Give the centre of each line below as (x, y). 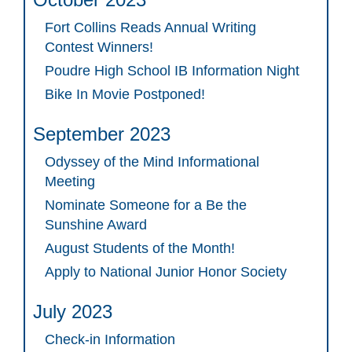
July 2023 (73, 312)
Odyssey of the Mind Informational (152, 162)
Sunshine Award (96, 225)
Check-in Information (110, 340)
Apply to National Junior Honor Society (166, 272)
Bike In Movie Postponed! (125, 95)
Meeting (70, 182)
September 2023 (102, 134)
